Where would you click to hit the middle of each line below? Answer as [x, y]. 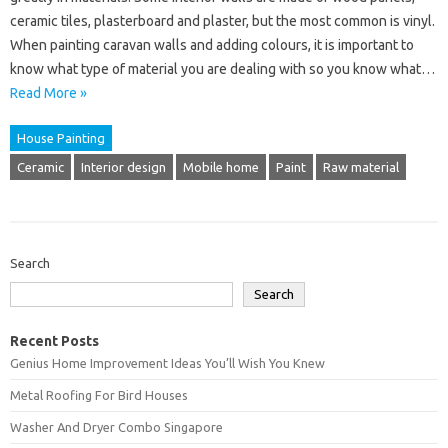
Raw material [361, 167]
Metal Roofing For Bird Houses [99, 395]
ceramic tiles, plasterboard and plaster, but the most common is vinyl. [222, 21]
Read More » [48, 93]
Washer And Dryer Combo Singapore [116, 427]
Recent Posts [54, 341]
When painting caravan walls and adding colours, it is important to [212, 45]
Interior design [123, 167]
